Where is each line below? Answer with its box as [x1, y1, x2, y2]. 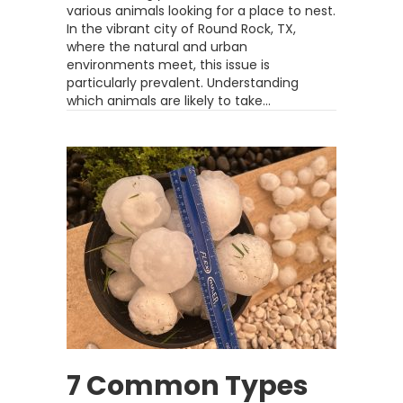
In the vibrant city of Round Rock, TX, [67, 20, 296, 38]
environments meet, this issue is [67, 56, 270, 74]
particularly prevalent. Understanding [67, 74, 299, 92]
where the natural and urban [67, 38, 247, 56]
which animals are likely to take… [67, 92, 271, 110]
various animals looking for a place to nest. [67, 2, 336, 20]
